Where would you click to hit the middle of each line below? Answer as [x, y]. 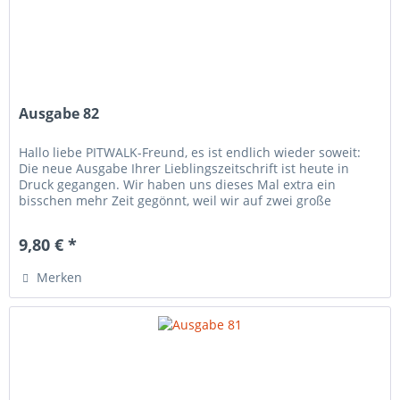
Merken [60, 278]
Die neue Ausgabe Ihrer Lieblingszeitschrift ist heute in [184, 169]
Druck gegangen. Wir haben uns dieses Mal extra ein [178, 185]
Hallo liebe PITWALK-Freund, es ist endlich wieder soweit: [190, 153]
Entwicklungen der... [80, 217]
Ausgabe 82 [59, 114]
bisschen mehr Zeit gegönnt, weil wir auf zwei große [175, 201]
